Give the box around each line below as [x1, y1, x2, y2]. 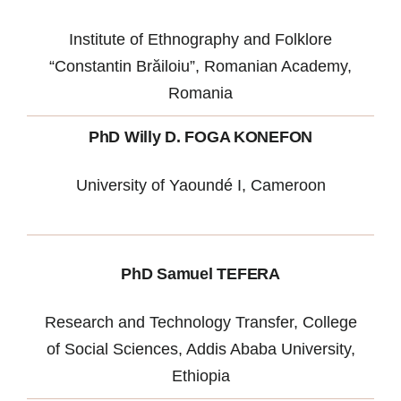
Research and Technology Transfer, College [44, 313, 357, 332]
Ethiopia [171, 367, 230, 386]
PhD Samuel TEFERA [121, 265, 280, 284]
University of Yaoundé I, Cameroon [75, 176, 326, 195]
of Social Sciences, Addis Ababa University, [46, 340, 355, 359]
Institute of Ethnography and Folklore [69, 30, 332, 49]
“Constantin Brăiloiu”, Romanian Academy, [49, 57, 352, 76]
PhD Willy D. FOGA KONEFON [88, 128, 313, 147]
